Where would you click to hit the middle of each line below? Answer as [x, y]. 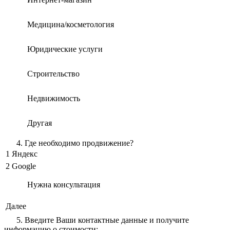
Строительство [53, 73]
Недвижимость [54, 98]
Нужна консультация [64, 184]
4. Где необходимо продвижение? [75, 143]
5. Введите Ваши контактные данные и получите [103, 220]
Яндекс [25, 154]
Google [24, 166]
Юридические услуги [65, 49]
